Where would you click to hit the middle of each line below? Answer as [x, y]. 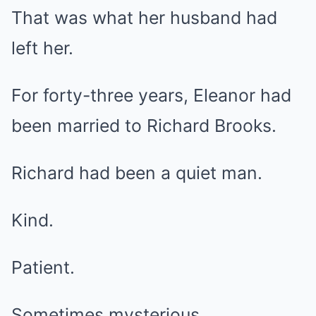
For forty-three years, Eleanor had [151, 95]
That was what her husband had [144, 18]
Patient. [43, 267]
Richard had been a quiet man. [137, 173]
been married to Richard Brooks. [144, 126]
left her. [42, 48]
